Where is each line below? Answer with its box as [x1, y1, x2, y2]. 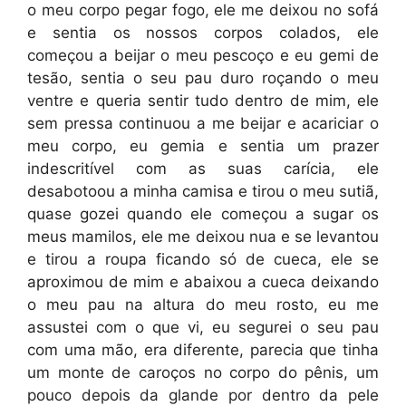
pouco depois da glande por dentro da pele [27, 385, 379, 404]
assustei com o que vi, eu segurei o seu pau [27, 317, 379, 336]
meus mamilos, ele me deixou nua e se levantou [27, 227, 379, 246]
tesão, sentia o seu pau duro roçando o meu [27, 68, 379, 87]
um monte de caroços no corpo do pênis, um [27, 362, 379, 382]
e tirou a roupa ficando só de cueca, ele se [27, 249, 379, 268]
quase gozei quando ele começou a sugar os [27, 204, 379, 223]
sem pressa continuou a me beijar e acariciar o [27, 113, 379, 132]
